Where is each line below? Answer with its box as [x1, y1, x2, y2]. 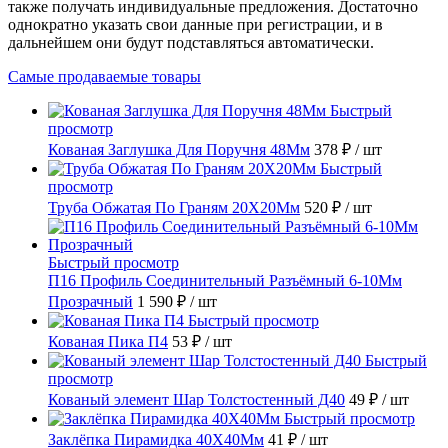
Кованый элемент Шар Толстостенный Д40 [48, 391, 345, 409]
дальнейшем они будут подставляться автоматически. [8, 34, 374, 52]
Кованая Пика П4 [48, 333, 168, 351]
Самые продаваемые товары [8, 68, 201, 86]
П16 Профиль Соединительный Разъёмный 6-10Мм [48, 272, 402, 290]
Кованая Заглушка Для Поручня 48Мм [48, 141, 310, 159]
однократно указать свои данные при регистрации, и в [8, 16, 383, 34]
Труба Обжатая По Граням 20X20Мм [48, 199, 300, 217]
